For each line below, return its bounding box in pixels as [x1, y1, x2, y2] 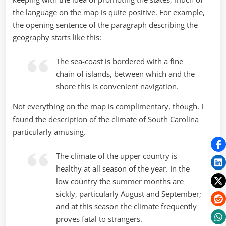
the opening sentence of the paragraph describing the [13, 19, 198, 30]
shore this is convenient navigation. [56, 81, 179, 92]
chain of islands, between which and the [56, 69, 195, 79]
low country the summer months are [56, 176, 184, 186]
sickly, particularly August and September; [56, 188, 202, 199]
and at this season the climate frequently [56, 201, 197, 211]
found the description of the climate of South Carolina [13, 114, 199, 125]
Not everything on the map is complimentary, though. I [13, 101, 203, 112]
